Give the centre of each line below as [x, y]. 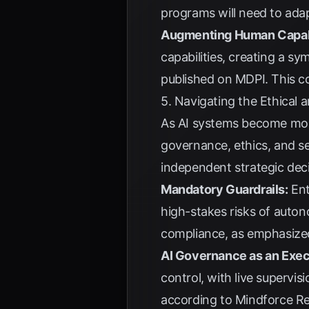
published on [198, 79]
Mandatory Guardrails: [225, 189]
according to [198, 300]
